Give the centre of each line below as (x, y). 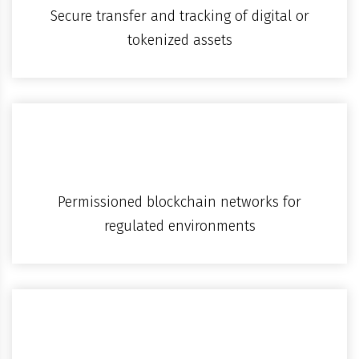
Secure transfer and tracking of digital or (179, 16)
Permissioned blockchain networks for (179, 202)
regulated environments (179, 226)
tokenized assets (179, 40)
